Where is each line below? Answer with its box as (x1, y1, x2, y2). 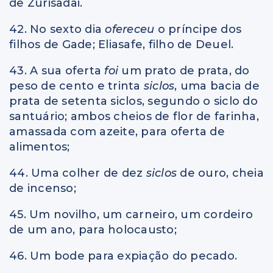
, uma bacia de (174, 79, 260, 93)
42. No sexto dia (9, 22, 105, 36)
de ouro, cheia (180, 166, 264, 180)
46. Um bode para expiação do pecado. (9, 249, 237, 263)
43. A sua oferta (9, 63, 105, 77)
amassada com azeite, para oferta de (9, 124, 225, 138)
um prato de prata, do (121, 63, 250, 77)
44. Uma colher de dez (9, 166, 146, 180)
